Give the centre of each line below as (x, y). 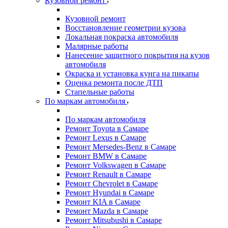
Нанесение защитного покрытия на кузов (137, 55)
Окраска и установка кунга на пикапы (132, 74)
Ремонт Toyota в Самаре (107, 129)
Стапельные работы (100, 92)
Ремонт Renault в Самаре (108, 174)
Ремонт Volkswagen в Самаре (116, 165)
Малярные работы (97, 46)
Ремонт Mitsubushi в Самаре (113, 220)
